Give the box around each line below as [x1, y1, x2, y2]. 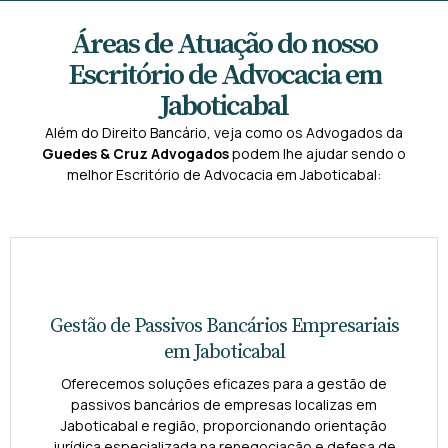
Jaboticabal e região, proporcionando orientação [61, 416, 387, 436]
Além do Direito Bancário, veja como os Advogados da [45, 122, 403, 142]
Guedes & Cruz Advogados [42, 143, 229, 163]
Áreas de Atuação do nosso [71, 25, 377, 63]
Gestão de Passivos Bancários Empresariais [49, 314, 399, 340]
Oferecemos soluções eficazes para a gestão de [61, 374, 387, 394]
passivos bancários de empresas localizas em [71, 395, 377, 415]
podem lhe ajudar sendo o [229, 143, 406, 163]
